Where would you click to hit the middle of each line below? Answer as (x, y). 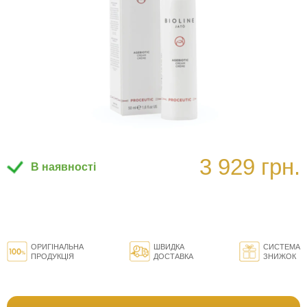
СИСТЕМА (282, 247)
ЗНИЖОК (280, 257)
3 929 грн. (250, 167)
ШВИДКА (169, 247)
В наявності (63, 167)
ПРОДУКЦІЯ (52, 257)
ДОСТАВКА (173, 257)
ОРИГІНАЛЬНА (57, 247)
